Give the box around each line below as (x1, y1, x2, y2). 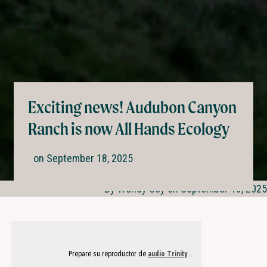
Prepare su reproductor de (68, 249, 148, 258)
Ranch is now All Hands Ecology (28, 118, 230, 138)
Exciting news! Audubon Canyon (28, 97, 237, 117)
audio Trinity (147, 249, 187, 258)
